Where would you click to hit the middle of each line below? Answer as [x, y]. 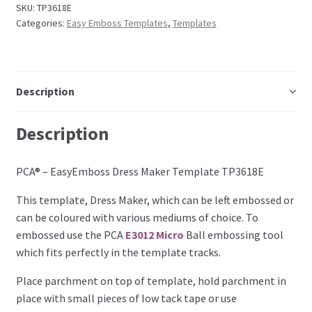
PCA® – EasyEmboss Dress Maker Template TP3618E [140, 171]
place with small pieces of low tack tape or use [126, 298]
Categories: [41, 23]
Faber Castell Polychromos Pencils [135, 127]
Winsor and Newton [96, 164]
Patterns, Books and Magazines [127, 238]
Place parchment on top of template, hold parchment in [151, 280]
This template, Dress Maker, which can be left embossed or [155, 200]
